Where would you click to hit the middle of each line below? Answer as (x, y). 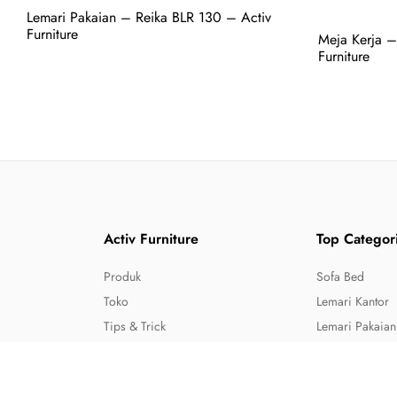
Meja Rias (342, 376)
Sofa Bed (340, 276)
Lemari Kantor (352, 301)
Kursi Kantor (348, 351)
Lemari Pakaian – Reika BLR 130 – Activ (149, 17)
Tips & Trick (135, 326)
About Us (128, 351)
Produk (122, 276)
